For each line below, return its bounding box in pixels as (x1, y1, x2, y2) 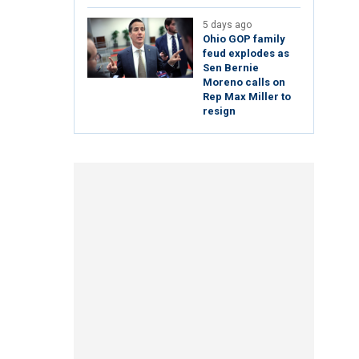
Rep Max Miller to (203, 91, 291, 103)
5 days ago (203, 19, 252, 31)
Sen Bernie (203, 62, 259, 75)
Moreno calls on (203, 76, 285, 89)
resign (203, 105, 236, 118)
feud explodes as (203, 47, 289, 60)
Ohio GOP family (203, 33, 285, 46)
